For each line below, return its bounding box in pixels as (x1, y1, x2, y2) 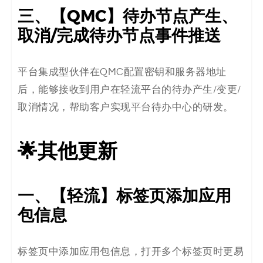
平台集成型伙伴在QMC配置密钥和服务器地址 (18, 66, 227, 77)
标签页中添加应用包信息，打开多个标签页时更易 (18, 246, 244, 257)
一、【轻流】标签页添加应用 (18, 185, 231, 207)
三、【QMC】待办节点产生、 (18, 5, 238, 27)
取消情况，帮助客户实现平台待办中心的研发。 (18, 102, 234, 113)
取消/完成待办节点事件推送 (18, 25, 221, 46)
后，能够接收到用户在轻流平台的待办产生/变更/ (18, 84, 241, 95)
